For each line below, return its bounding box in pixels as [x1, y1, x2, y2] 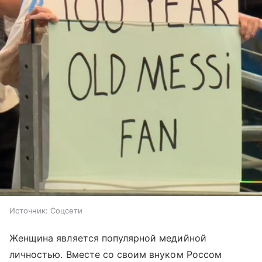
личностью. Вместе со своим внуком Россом [9, 248, 222, 260]
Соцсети [50, 205, 82, 215]
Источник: [9, 205, 48, 215]
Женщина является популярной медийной [9, 232, 206, 244]
